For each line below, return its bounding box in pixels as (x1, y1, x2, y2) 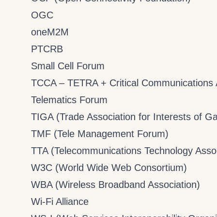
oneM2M (31, 27, 69, 37)
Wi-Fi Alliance (31, 196, 89, 207)
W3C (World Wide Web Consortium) (31, 162, 187, 173)
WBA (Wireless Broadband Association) (31, 179, 200, 190)
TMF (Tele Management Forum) (31, 128, 169, 139)
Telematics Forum (31, 94, 108, 105)
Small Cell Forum (31, 61, 105, 71)
